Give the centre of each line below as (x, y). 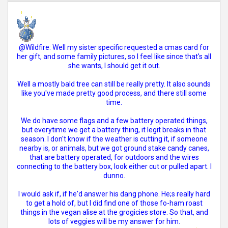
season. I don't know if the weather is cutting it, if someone (114, 139)
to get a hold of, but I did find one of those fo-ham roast (114, 203)
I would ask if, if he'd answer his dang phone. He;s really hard (114, 194)
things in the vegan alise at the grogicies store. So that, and (114, 212)
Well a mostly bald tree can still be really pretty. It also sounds (114, 84)
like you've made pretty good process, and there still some (114, 93)
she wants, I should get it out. (114, 66)
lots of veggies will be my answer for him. (114, 221)
